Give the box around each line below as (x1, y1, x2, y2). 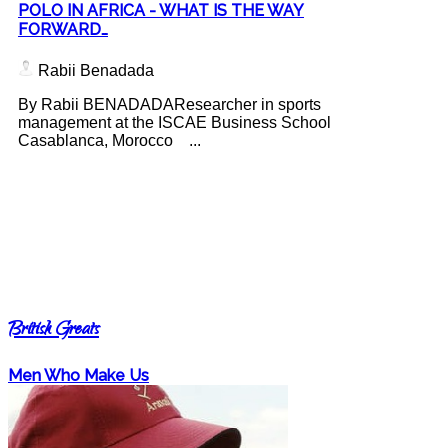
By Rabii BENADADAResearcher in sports (18, 96, 321, 114)
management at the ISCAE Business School (18, 114, 331, 132)
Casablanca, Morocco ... (18, 132, 201, 150)
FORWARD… (18, 20, 108, 40)
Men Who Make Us (8, 366, 149, 386)
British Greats (8, 316, 99, 347)
